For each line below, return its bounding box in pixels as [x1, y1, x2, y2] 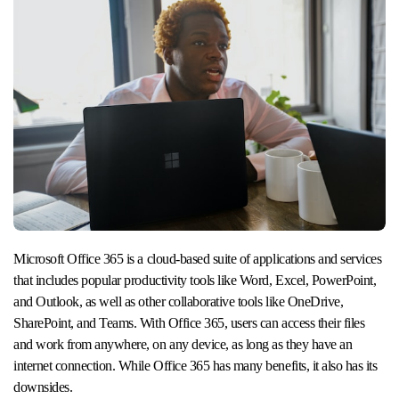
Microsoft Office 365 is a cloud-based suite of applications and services [13, 251, 26, 267]
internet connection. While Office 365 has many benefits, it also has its [13, 358, 378, 374]
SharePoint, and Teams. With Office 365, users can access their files [13, 315, 365, 331]
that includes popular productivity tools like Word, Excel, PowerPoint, [13, 273, 377, 289]
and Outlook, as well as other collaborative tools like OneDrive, [13, 294, 344, 310]
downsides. [13, 379, 73, 395]
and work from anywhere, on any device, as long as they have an [13, 337, 353, 353]
